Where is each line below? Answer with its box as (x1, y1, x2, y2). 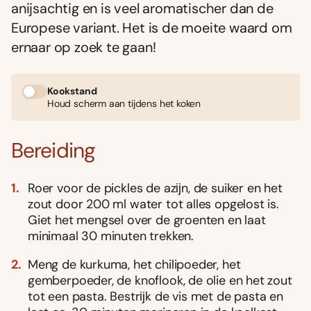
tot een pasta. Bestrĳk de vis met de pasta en (28, 287, 283, 305)
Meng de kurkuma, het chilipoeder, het (28, 255, 241, 273)
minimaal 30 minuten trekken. (28, 227, 194, 244)
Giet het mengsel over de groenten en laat (28, 211, 266, 228)
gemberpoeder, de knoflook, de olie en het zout (28, 271, 292, 289)
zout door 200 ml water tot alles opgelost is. (28, 195, 279, 212)
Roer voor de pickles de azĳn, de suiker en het (28, 179, 283, 196)
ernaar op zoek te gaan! (11, 38, 156, 57)
